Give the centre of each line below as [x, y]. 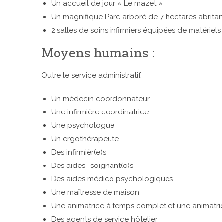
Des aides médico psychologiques [112, 179]
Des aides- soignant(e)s [92, 166]
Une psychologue [83, 125]
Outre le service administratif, [91, 75]
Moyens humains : [98, 53]
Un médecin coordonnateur [100, 99]
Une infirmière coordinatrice [100, 112]
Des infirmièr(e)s [79, 152]
